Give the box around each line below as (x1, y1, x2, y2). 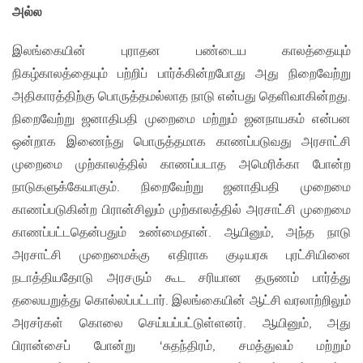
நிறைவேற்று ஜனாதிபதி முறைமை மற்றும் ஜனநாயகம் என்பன (12, 112, 351, 128)
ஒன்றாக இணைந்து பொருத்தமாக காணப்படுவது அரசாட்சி (12, 135, 351, 151)
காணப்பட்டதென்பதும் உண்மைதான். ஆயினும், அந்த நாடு (12, 225, 351, 241)
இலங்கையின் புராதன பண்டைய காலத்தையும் (12, 44, 351, 60)
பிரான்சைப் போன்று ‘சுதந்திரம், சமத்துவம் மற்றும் (12, 339, 351, 355)
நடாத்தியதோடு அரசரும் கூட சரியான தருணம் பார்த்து (12, 271, 351, 287)
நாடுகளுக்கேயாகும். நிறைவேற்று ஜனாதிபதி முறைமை (12, 180, 351, 196)
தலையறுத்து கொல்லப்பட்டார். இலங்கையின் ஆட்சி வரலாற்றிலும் (12, 293, 351, 310)
